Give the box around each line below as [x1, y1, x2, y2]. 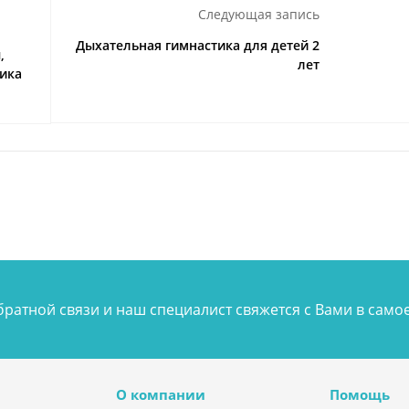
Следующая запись [198, 5, 320, 23]
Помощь [330, 385, 391, 404]
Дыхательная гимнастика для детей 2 [76, 36, 320, 54]
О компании [115, 385, 205, 404]
